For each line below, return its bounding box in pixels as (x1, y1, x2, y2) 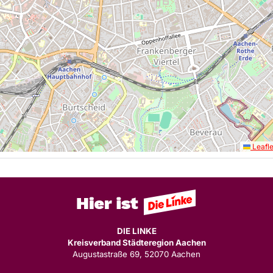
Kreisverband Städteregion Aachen (67, 237, 206, 247)
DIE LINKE (116, 225, 157, 236)
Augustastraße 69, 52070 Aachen (73, 249, 200, 259)
